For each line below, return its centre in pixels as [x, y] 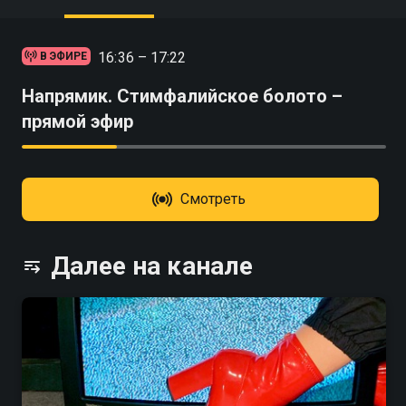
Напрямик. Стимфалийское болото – [182, 96]
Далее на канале [152, 266]
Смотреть [213, 199]
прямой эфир [77, 121]
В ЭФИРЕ [64, 56]
